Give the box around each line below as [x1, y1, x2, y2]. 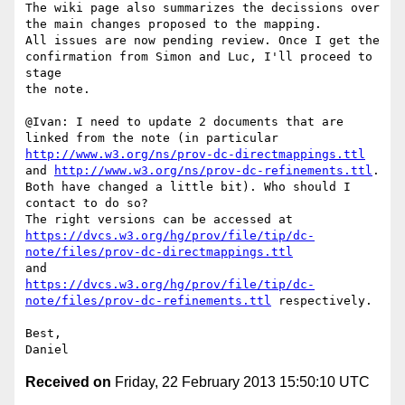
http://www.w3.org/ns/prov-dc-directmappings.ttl [25, 147, 365, 162]
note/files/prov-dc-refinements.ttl [25, 294, 271, 308]
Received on [25, 374, 111, 391]
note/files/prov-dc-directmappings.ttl [25, 245, 293, 259]
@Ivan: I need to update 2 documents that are [25, 115, 344, 129]
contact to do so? [25, 196, 148, 211]
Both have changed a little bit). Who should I [25, 180, 351, 194]
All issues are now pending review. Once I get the [25, 33, 380, 48]
